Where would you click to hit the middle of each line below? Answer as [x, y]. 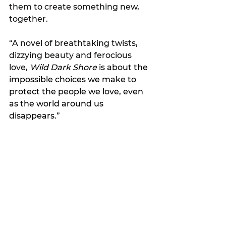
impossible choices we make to [74, 80]
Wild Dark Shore [63, 68]
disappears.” [35, 116]
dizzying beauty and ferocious [71, 55]
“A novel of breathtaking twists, [74, 43]
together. [29, 19]
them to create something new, [75, 7]
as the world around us [57, 104]
